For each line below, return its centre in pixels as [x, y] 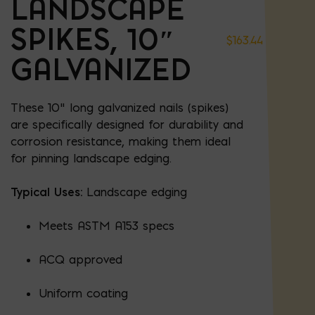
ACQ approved [81, 260]
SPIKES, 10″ [92, 40]
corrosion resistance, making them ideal [121, 142]
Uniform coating [83, 294]
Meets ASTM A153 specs [107, 226]
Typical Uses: [46, 192]
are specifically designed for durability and [127, 125]
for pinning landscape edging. [91, 159]
